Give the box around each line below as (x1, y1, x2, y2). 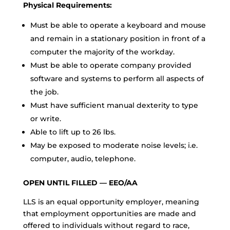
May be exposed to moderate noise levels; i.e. (30, 141, 198, 150)
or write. (30, 114, 61, 123)
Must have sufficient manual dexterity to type (30, 101, 198, 110)
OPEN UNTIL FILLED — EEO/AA (23, 178, 138, 187)
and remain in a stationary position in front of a (30, 34, 205, 43)
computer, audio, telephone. (30, 154, 136, 163)
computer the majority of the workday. (30, 47, 175, 56)
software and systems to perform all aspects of (30, 74, 204, 83)
